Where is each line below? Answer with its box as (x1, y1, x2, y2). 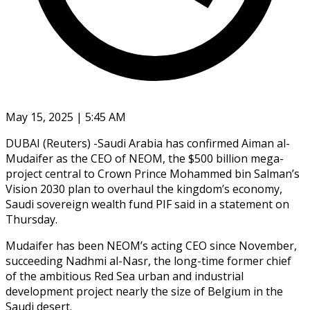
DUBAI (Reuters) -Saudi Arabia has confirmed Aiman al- (6, 135, 290, 151)
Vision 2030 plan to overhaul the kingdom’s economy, (6, 181, 282, 197)
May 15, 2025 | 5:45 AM (6, 109, 126, 125)
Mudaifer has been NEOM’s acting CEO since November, (6, 237, 297, 253)
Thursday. (6, 211, 57, 227)
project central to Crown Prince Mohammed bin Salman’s (6, 165, 300, 181)
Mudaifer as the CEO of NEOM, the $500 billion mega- (6, 150, 284, 166)
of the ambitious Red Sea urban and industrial (6, 268, 244, 284)
